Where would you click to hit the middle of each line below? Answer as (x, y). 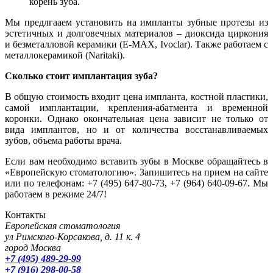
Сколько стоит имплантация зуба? (81, 76)
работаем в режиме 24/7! (56, 194)
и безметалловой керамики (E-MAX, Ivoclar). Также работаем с (136, 44)
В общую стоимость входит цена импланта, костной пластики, (136, 96)
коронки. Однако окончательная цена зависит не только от (136, 118)
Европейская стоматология (62, 225)
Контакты (25, 214)
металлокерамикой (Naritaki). (65, 55)
